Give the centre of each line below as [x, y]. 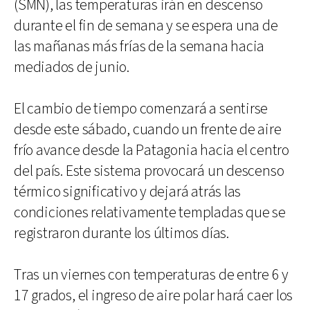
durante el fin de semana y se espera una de [146, 26]
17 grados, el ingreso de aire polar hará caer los [154, 295]
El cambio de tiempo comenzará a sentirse [141, 109]
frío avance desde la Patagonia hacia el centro [152, 150]
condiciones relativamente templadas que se [150, 212]
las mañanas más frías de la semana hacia [139, 46]
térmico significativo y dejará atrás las [128, 192]
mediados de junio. [72, 67]
